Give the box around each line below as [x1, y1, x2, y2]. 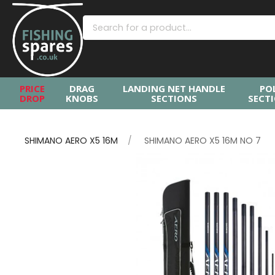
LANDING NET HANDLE [123, 82, 226, 95]
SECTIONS [151, 92, 198, 104]
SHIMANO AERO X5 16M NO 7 [144, 134, 261, 147]
